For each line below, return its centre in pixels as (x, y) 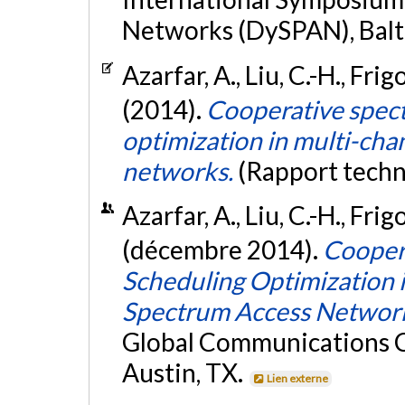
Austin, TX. (184, 372)
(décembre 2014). (222, 249)
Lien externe (298, 378)
